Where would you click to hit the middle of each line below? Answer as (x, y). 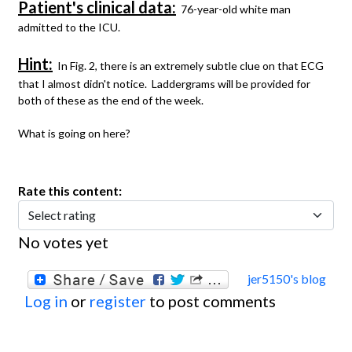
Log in (46, 301)
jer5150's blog (287, 278)
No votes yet (63, 242)
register (118, 301)
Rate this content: (71, 190)
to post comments (211, 301)
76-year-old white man (233, 9)
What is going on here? (77, 133)
